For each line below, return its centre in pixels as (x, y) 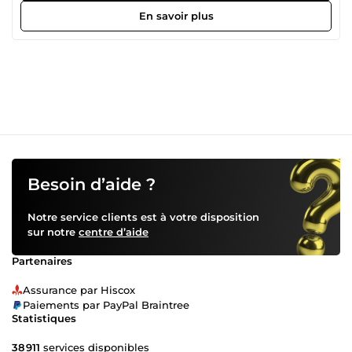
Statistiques (44, 318)
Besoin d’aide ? (92, 184)
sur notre (53, 231)
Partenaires (42, 260)
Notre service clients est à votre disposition (143, 216)
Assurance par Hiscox (79, 290)
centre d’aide (114, 231)
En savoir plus (176, 15)
